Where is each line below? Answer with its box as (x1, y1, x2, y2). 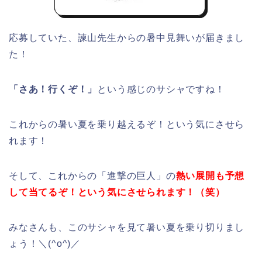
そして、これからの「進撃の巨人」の (9, 170, 176, 181)
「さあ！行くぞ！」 (9, 84, 98, 94)
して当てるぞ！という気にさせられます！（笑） (9, 187, 225, 197)
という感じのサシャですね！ (97, 84, 225, 94)
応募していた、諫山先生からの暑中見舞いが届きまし (9, 32, 245, 43)
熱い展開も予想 (175, 170, 245, 181)
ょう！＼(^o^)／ (9, 238, 81, 249)
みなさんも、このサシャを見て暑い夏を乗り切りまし (9, 222, 245, 232)
